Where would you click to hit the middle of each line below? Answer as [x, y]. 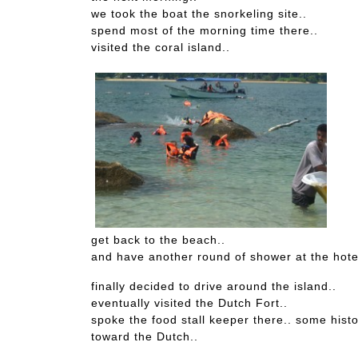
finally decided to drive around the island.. [214, 286]
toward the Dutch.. [145, 336]
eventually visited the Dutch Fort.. [189, 302]
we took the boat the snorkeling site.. [199, 14]
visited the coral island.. [161, 48]
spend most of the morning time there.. [205, 31]
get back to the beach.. [158, 239]
